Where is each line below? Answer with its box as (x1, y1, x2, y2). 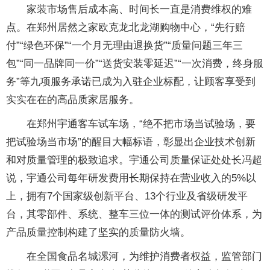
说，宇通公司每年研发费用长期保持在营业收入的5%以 (6, 172, 256, 184)
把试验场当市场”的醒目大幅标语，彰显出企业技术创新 (6, 136, 256, 148)
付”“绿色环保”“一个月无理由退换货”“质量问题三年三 (6, 40, 243, 51)
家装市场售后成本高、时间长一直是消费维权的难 (6, 4, 252, 15)
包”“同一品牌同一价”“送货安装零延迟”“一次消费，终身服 (6, 58, 263, 69)
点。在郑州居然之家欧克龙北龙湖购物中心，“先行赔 (6, 22, 245, 33)
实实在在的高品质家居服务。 (6, 94, 139, 105)
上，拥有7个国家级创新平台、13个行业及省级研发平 (6, 190, 248, 202)
